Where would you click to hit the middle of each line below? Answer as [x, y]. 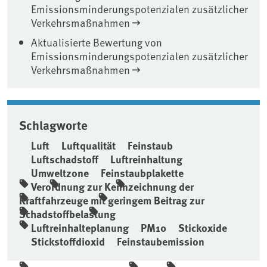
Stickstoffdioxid [68, 241]
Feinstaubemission [161, 241]
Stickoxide [203, 227]
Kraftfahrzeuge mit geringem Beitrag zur [112, 200]
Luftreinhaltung [146, 159]
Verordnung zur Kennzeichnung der [112, 186]
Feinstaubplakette [142, 173]
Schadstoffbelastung [67, 214]
